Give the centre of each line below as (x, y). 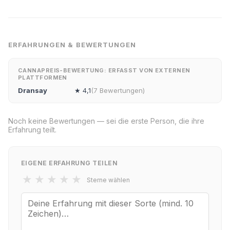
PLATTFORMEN (43, 78)
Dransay (33, 90)
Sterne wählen (108, 180)
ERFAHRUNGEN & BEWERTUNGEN (72, 45)
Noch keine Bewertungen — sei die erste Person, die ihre (106, 121)
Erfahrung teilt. (32, 130)
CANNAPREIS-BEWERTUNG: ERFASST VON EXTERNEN (104, 70)
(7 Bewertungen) (118, 90)
